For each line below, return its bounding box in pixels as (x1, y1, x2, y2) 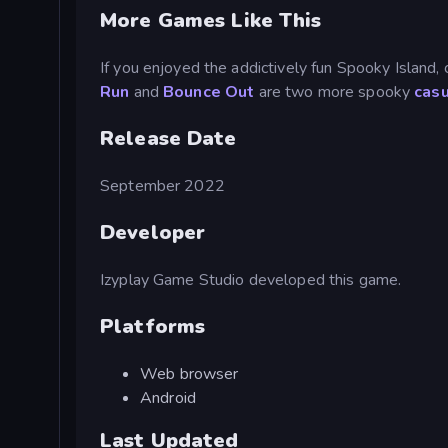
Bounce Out (163, 80, 255, 103)
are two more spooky (254, 80, 415, 103)
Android (140, 386, 196, 409)
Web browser (140, 362, 239, 385)
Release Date (100, 124, 237, 152)
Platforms (100, 312, 206, 340)
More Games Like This (100, 6, 322, 34)
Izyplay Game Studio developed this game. (100, 268, 402, 291)
